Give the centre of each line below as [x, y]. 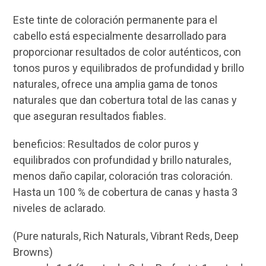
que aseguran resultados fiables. [90, 116]
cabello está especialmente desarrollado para [120, 36]
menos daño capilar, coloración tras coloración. [123, 176]
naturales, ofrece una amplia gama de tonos [116, 84]
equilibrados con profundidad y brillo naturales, [122, 160]
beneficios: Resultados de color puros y [106, 144]
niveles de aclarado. [60, 208]
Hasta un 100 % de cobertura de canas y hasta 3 [126, 192]
